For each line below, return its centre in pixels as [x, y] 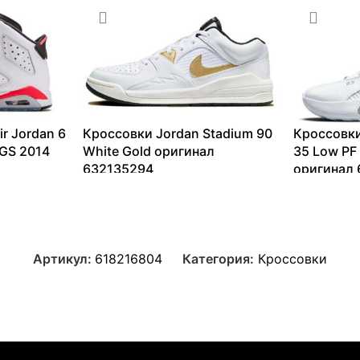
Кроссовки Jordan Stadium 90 [177, 133]
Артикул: [64, 258]
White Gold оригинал [148, 151]
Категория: [218, 258]
